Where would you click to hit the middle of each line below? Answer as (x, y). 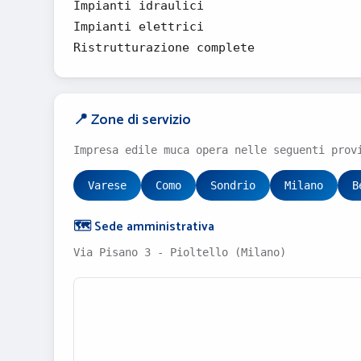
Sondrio (233, 185)
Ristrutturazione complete (164, 48)
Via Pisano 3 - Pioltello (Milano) (180, 252)
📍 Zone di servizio (132, 120)
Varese (107, 185)
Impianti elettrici (139, 27)
